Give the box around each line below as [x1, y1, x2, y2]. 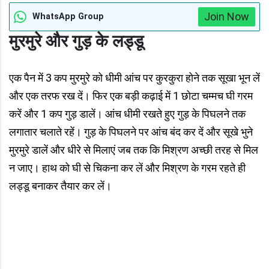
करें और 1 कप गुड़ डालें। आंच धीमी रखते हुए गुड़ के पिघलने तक [9, 107, 246, 120]
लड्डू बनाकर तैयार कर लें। [9, 180, 112, 192]
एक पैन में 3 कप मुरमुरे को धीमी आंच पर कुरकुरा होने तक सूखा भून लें [9, 71, 260, 84]
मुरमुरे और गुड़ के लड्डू [9, 31, 144, 51]
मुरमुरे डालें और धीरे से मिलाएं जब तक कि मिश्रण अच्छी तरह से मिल [9, 144, 258, 156]
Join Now [204, 10, 249, 23]
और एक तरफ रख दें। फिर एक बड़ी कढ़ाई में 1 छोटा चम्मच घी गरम [9, 89, 253, 102]
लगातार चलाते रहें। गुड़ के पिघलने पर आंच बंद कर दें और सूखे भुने [9, 125, 253, 138]
